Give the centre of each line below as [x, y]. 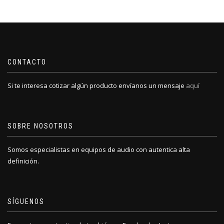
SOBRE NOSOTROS [40, 126]
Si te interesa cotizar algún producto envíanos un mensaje [97, 86]
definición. [23, 161]
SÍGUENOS [26, 202]
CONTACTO [27, 62]
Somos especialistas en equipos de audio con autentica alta [99, 150]
